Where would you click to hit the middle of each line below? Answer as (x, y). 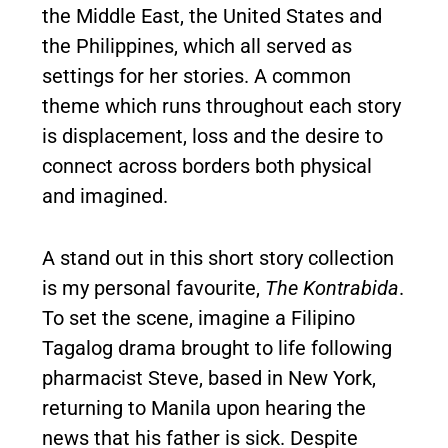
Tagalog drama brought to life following (217, 347)
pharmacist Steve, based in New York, (209, 377)
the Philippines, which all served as (197, 45)
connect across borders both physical (207, 165)
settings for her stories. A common (196, 75)
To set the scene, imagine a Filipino (198, 317)
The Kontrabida (332, 287)
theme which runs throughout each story (221, 105)
